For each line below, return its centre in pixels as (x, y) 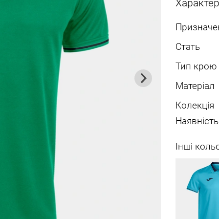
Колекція (195, 106)
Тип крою (196, 67)
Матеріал (195, 86)
